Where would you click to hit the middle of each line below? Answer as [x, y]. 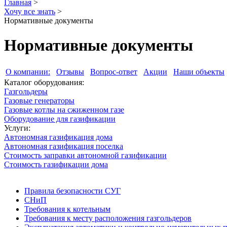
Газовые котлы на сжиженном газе [64, 109]
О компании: [28, 71]
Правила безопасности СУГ [72, 191]
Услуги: [17, 128]
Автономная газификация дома [58, 137]
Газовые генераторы [39, 100]
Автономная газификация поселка [64, 146]
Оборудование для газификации [60, 119]
